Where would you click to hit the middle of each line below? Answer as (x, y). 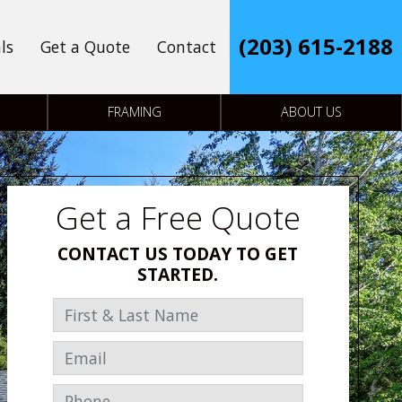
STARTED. (178, 275)
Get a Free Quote (178, 218)
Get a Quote (85, 46)
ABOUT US (312, 111)
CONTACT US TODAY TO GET (178, 254)
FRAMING (134, 111)
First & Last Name (116, 310)
